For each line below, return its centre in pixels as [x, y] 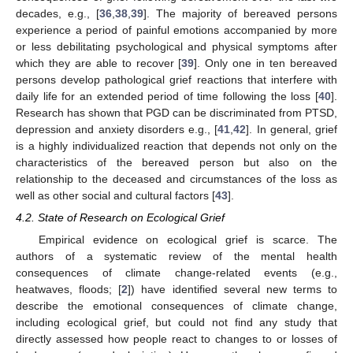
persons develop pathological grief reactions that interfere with [176, 80]
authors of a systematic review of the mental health [176, 256]
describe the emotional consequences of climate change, [176, 306]
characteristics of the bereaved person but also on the [176, 163]
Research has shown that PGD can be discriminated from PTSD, [176, 113]
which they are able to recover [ [99, 63]
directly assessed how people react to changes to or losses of [176, 339]
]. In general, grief [292, 130]
